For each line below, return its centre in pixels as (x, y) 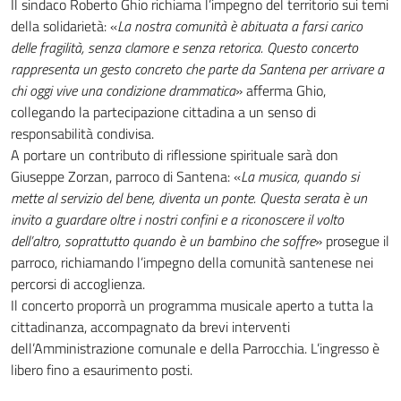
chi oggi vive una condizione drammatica (123, 90)
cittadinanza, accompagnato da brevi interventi (150, 327)
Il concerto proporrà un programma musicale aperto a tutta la (192, 305)
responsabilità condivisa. (82, 133)
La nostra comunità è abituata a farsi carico (240, 26)
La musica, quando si (300, 176)
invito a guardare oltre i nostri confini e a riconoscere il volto (177, 219)
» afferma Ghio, (281, 90)
